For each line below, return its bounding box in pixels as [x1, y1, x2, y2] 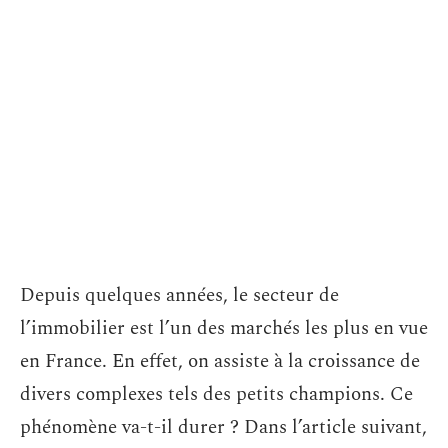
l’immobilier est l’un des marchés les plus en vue [20, 314, 428, 343]
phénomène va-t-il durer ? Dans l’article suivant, [20, 413, 427, 442]
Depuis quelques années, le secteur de [20, 281, 339, 310]
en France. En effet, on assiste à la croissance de [20, 347, 420, 376]
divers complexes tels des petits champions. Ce [20, 380, 413, 409]
